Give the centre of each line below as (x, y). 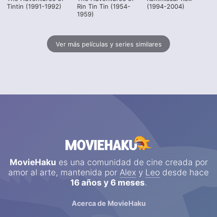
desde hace (184, 172)
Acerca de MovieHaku (108, 203)
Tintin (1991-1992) (34, 7)
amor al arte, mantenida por (64, 172)
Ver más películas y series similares (108, 44)
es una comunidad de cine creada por (132, 162)
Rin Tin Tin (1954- (103, 7)
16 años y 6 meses (107, 183)
